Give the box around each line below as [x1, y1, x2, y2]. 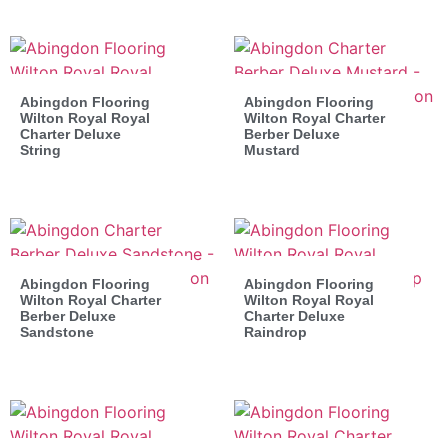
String [20, 141, 61, 158]
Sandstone [20, 323, 94, 340]
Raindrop [244, 323, 307, 340]
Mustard [244, 141, 300, 158]
